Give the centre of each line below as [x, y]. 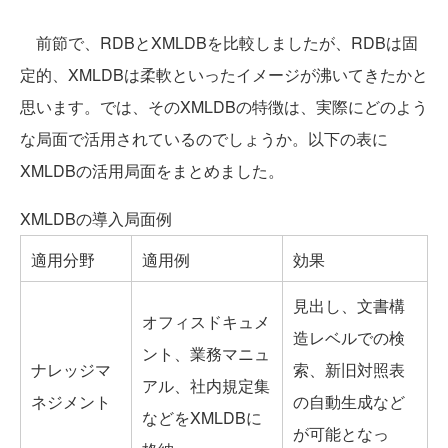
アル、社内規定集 [206, 386]
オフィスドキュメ [206, 322]
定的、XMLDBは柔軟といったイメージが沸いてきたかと [224, 75]
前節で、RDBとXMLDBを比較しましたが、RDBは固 [219, 43]
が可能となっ [341, 434]
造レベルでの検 [349, 338]
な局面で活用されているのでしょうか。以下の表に [204, 139]
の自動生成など [349, 402]
